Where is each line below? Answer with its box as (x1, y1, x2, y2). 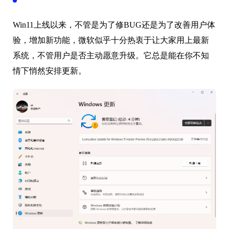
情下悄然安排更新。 (13, 66, 88, 76)
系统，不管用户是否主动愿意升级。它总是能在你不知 (13, 51, 209, 60)
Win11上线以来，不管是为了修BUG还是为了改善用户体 (13, 20, 215, 30)
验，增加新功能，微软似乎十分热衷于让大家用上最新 (13, 36, 209, 45)
